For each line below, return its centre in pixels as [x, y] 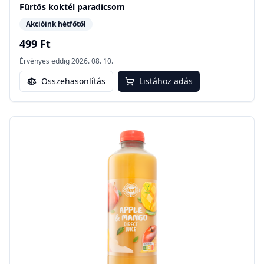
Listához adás [166, 81]
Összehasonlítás [73, 81]
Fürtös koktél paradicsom [72, 7]
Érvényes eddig [44, 61]
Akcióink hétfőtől [56, 24]
